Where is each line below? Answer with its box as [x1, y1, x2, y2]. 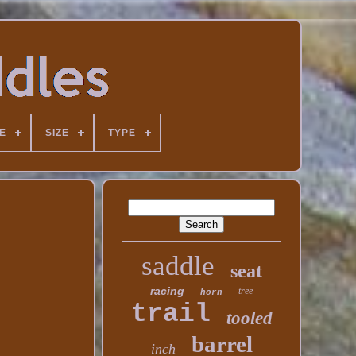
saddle [141, 250, 215, 281]
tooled [226, 308, 273, 328]
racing [150, 284, 185, 297]
